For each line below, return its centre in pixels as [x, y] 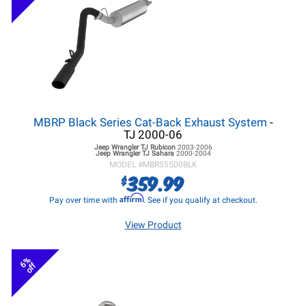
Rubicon [163, 147]
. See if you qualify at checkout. [200, 200]
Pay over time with [84, 200]
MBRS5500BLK [170, 165]
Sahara [163, 153]
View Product [153, 225]
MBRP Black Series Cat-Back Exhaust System [150, 122]
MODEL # [126, 165]
